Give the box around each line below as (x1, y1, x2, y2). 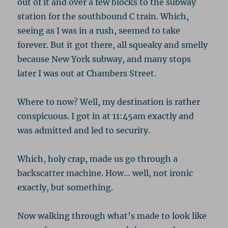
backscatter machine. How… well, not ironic (17, 167, 193, 178)
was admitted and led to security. (17, 125, 151, 135)
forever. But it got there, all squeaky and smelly (17, 39, 208, 50)
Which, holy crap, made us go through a (17, 153, 178, 164)
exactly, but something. (17, 182, 113, 192)
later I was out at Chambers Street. (17, 68, 157, 78)
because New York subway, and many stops (17, 53, 191, 64)
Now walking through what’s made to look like (17, 210, 207, 221)
